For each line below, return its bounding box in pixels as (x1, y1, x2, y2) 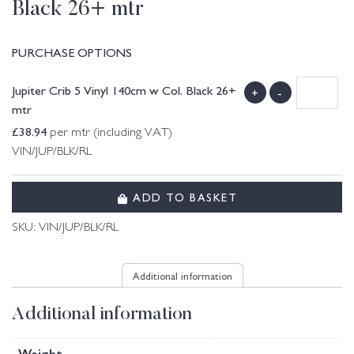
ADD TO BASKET (128, 188, 237, 205)
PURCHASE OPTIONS (12, 43, 132, 61)
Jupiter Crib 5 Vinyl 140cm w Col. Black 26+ (12, 81, 236, 99)
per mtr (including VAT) (47, 127, 172, 140)
